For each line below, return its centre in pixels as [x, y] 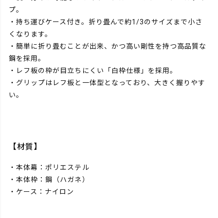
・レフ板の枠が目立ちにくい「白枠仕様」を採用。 [93, 70]
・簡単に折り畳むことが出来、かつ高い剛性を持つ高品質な [108, 46]
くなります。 [31, 34]
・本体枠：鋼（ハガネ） [49, 180]
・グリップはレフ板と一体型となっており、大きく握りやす [107, 82]
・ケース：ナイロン [42, 192]
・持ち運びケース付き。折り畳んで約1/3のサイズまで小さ [106, 22]
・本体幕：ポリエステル [49, 168]
